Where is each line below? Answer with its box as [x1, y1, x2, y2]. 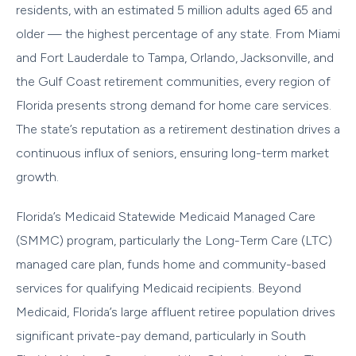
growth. [16, 168, 59, 184]
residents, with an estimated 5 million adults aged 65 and [16, 2, 332, 17]
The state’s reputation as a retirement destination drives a [16, 121, 340, 137]
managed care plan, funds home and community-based [16, 256, 326, 272]
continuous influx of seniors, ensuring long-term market [16, 145, 329, 161]
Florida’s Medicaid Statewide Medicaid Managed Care [16, 208, 315, 224]
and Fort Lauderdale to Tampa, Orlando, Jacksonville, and [16, 49, 334, 65]
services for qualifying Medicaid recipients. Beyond [16, 280, 301, 296]
